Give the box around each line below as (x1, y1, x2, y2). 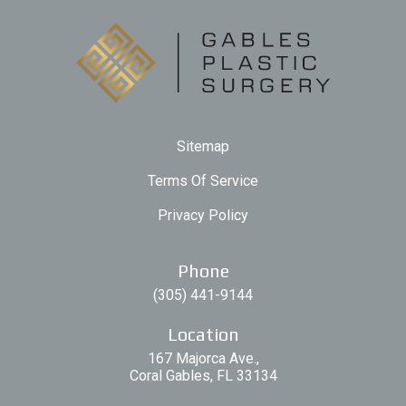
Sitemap (177, 138, 229, 155)
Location (167, 324, 239, 344)
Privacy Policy (158, 207, 248, 224)
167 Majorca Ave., (147, 350, 259, 367)
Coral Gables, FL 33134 (129, 367, 277, 384)
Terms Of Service (148, 172, 258, 189)
